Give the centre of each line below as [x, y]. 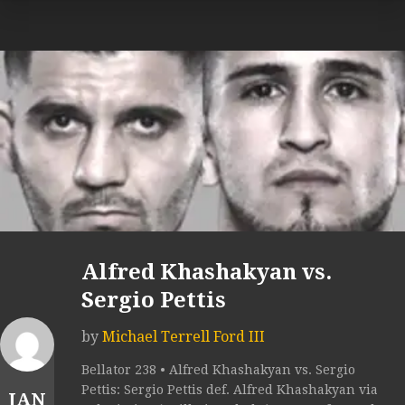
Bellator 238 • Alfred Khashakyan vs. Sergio [218, 370]
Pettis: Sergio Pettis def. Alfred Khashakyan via [230, 390]
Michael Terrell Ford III [184, 337]
